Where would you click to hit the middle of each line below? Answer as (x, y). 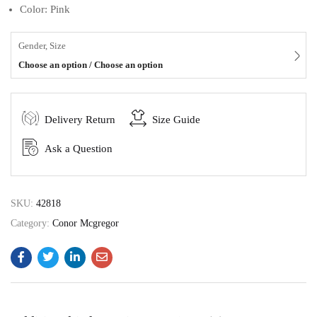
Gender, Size (42, 45)
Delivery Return (80, 119)
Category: (31, 223)
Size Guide (176, 119)
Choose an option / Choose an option (91, 64)
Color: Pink (45, 9)
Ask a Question (79, 148)
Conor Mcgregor (86, 223)
